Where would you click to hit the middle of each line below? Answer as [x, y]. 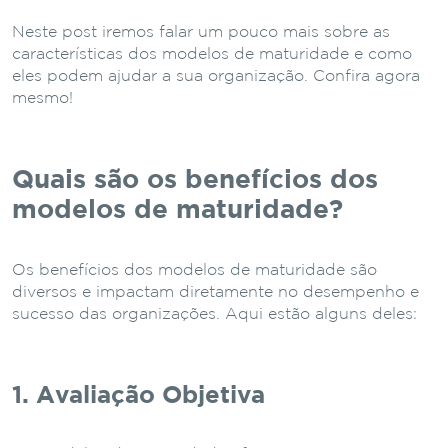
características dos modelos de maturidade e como [212, 54]
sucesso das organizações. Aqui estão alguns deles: [214, 314]
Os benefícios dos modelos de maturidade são [194, 270]
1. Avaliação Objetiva [138, 395]
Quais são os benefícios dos [195, 180]
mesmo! [42, 98]
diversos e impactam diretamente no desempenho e [215, 292]
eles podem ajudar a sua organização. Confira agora [216, 76]
